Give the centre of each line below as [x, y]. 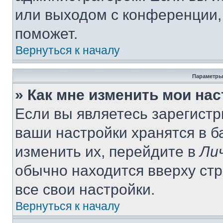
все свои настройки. [85, 189]
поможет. [46, 34]
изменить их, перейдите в [107, 152]
